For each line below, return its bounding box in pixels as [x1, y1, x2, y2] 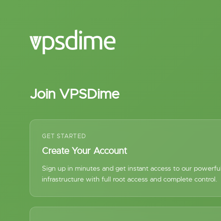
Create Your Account [42, 146, 127, 156]
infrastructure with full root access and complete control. [42, 175, 217, 184]
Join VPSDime [30, 85, 119, 103]
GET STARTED [42, 132, 86, 140]
